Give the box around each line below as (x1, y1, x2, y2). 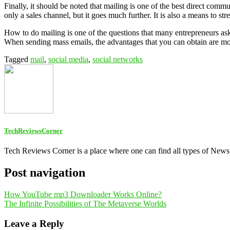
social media (48, 54, 88, 64)
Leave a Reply (4, 218, 64, 229)
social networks (92, 54, 143, 64)
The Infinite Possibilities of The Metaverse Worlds (4, 199, 166, 208)
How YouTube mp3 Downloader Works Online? (4, 189, 162, 199)
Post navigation (4, 165, 85, 179)
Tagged (4, 54, 30, 64)
